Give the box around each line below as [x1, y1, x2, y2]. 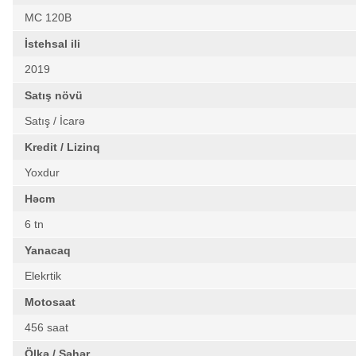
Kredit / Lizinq [25, 141, 100, 153]
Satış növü [25, 89, 83, 102]
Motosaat [25, 296, 75, 308]
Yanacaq [25, 244, 71, 257]
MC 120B [25, 11, 72, 24]
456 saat [25, 321, 68, 334]
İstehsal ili [25, 37, 80, 50]
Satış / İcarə [25, 114, 85, 127]
